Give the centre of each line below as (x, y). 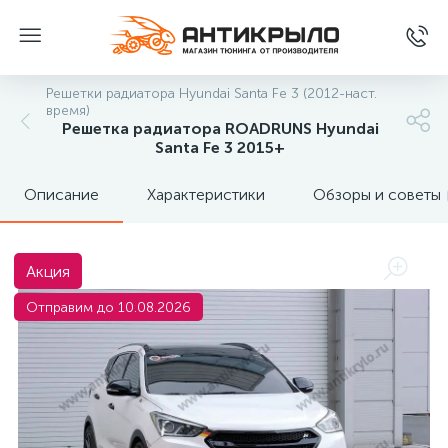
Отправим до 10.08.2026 (108, 307)
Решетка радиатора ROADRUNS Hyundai (220, 128)
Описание (61, 194)
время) (68, 110)
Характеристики (206, 194)
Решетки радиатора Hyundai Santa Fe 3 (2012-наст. (211, 93)
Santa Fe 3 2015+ (220, 147)
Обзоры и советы (377, 194)
